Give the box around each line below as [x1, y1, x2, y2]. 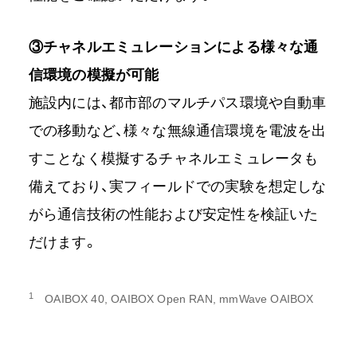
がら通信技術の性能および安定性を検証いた [28, 206, 319, 223]
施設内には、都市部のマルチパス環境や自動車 [28, 95, 327, 112]
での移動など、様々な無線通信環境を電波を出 [28, 123, 327, 139]
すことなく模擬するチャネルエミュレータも [28, 151, 319, 167]
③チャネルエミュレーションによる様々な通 [28, 39, 319, 56]
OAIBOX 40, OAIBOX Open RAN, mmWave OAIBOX [33, 292, 314, 306]
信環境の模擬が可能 [28, 67, 159, 84]
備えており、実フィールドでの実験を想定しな [28, 178, 327, 195]
